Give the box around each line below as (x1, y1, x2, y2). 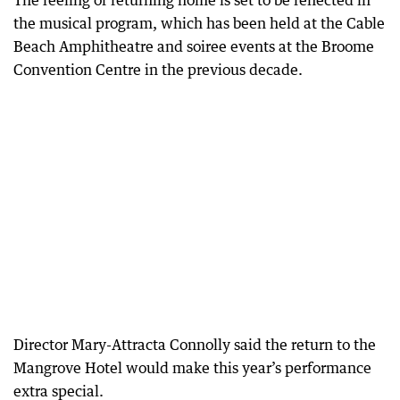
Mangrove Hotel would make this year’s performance (13, 359, 371, 377)
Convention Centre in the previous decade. (13, 61, 303, 79)
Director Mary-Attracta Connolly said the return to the (13, 336, 376, 354)
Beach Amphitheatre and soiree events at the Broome (13, 37, 374, 55)
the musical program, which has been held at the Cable (13, 14, 385, 32)
